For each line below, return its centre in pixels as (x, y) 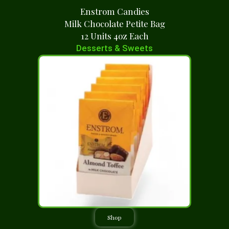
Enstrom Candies (114, 11)
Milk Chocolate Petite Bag (114, 24)
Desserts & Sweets (114, 48)
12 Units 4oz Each (114, 36)
